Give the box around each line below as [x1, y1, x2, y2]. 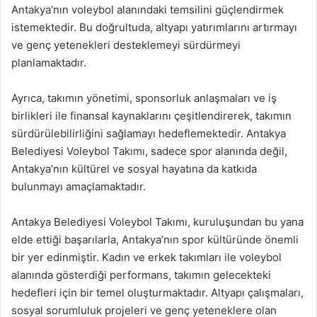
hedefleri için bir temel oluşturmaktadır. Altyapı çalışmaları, [11, 286, 304, 299]
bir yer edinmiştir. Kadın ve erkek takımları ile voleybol [11, 250, 282, 264]
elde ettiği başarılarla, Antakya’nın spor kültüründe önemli [11, 233, 299, 246]
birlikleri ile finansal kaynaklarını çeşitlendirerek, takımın [11, 109, 292, 122]
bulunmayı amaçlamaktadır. [11, 180, 146, 193]
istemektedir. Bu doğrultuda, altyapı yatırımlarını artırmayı [11, 21, 297, 34]
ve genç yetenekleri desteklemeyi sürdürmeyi [11, 38, 241, 52]
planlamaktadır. [11, 56, 86, 69]
